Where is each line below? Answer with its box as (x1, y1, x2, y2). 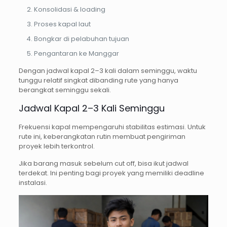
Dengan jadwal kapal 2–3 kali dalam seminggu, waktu (18, 66, 197, 76)
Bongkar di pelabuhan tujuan (33, 34, 129, 44)
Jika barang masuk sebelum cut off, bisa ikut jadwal (18, 159, 188, 169)
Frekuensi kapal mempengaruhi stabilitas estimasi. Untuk (18, 122, 206, 132)
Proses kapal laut (33, 19, 91, 29)
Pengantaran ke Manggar (33, 49, 119, 59)
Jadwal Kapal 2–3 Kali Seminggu (18, 102, 165, 115)
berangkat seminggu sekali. (18, 85, 111, 95)
